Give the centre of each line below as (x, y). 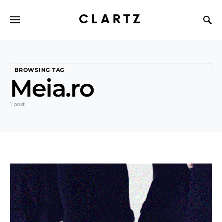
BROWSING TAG (40, 70)
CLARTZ (111, 19)
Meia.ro (52, 88)
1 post (17, 104)
